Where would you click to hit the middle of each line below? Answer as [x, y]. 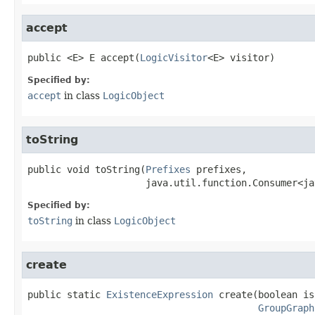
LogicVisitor [174, 58]
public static [64, 295]
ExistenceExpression [160, 295]
